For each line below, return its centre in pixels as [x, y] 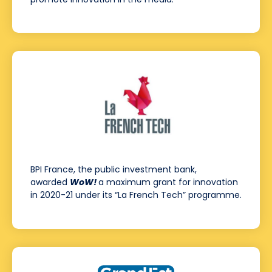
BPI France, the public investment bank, [114, 170]
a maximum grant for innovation [168, 182]
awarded [50, 182]
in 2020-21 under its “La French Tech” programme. [136, 195]
